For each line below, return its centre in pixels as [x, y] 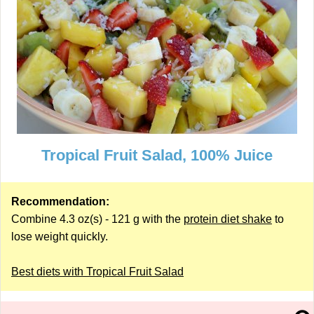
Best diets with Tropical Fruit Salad [97, 272]
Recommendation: [60, 202]
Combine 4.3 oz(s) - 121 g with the [97, 219]
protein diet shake [228, 219]
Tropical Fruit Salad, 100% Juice [157, 155]
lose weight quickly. [60, 237]
